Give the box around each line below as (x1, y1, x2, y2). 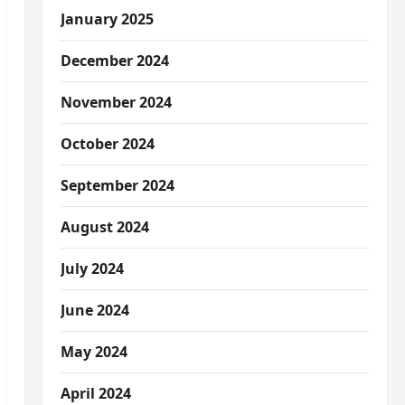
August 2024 (60, 217, 149, 237)
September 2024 (60, 175, 174, 195)
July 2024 (60, 259, 124, 278)
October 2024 (60, 134, 155, 154)
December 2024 (60, 51, 169, 71)
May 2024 (60, 342, 127, 362)
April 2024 (60, 383, 131, 403)
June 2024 (60, 300, 129, 320)
